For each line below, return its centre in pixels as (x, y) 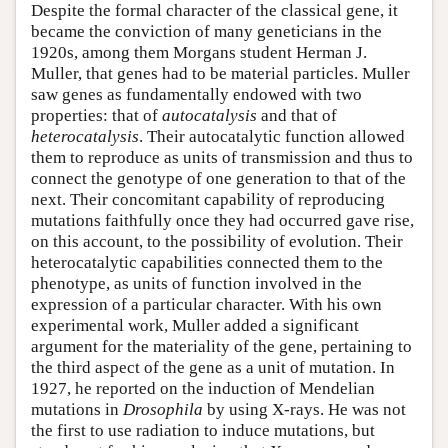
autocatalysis (209, 115)
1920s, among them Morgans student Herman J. (199, 52)
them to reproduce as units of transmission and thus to (222, 157)
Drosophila (163, 409)
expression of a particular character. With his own (206, 304)
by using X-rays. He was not (304, 409)
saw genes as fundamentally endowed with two (196, 94)
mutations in (77, 409)
